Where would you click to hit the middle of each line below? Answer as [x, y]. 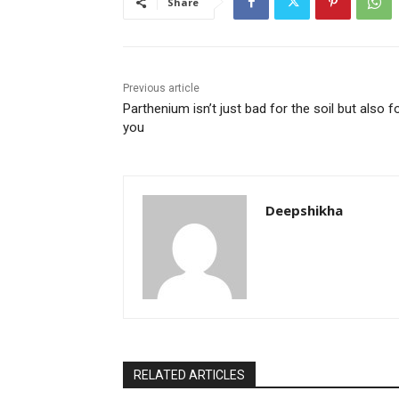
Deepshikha [304, 211]
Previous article [161, 89]
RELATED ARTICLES [189, 375]
